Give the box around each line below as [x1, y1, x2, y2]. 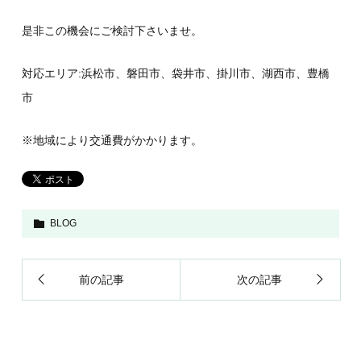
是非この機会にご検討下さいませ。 [22, 24, 203, 37]
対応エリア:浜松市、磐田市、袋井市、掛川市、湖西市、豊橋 [22, 67, 330, 80]
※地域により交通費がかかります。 [22, 134, 203, 147]
